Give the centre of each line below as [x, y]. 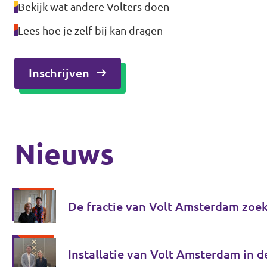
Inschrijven [59, 73]
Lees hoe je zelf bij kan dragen [90, 30]
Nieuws [64, 153]
